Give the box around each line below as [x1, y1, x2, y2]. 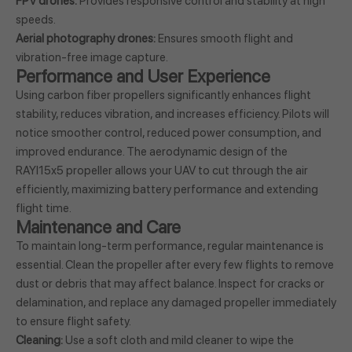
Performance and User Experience [16, 66, 270, 87]
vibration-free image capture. [16, 50, 168, 65]
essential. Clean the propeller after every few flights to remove [16, 258, 334, 273]
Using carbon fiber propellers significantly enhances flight [16, 88, 311, 103]
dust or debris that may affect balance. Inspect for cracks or [16, 277, 324, 291]
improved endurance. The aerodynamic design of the [16, 145, 288, 159]
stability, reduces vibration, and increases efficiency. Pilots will [16, 107, 329, 122]
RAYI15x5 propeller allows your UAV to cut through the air [16, 163, 308, 178]
